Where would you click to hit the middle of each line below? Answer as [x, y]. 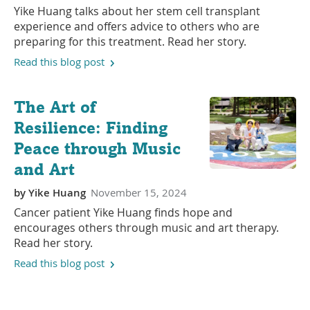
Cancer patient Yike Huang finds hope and [123, 212]
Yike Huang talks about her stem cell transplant [137, 11]
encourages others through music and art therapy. [146, 227]
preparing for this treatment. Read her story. [130, 41]
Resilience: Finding [91, 127]
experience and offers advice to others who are [137, 26]
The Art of [56, 107]
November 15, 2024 [139, 192]
